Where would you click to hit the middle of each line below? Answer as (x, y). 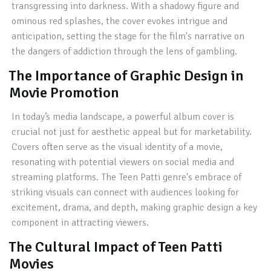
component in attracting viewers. (80, 223)
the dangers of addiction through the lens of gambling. (125, 51)
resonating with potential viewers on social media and (123, 162)
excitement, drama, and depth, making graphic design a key (135, 207)
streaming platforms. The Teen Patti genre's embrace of (127, 177)
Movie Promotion (64, 93)
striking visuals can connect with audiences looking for (126, 192)
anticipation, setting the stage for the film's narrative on (128, 36)
